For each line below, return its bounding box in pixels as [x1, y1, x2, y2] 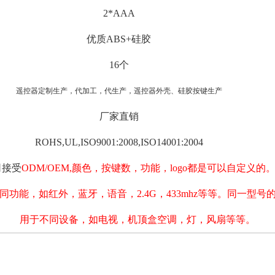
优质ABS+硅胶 [87, 34, 151, 44]
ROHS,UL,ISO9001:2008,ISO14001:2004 [34, 137, 203, 147]
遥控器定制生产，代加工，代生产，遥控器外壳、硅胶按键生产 [15, 87, 222, 95]
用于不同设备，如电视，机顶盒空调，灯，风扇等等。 [20, 214, 255, 225]
